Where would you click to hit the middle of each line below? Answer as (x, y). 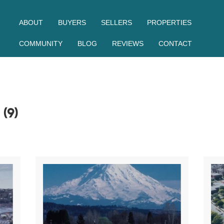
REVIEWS (128, 43)
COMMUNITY (41, 43)
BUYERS (72, 22)
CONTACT (175, 43)
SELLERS (117, 22)
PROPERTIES (169, 22)
